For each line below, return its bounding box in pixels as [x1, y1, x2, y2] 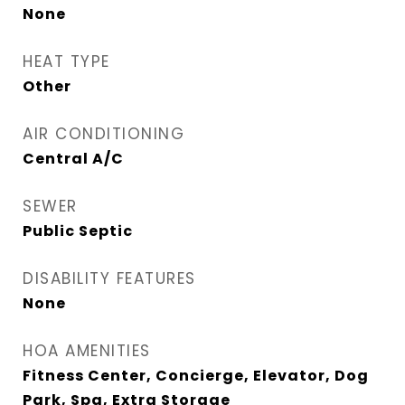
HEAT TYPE [23, 51, 110, 73]
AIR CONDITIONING [23, 123, 184, 146]
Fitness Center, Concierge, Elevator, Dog [23, 365, 369, 387]
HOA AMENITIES [23, 340, 151, 363]
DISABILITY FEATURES [23, 268, 196, 290]
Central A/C [23, 148, 124, 170]
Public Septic [23, 221, 133, 242]
